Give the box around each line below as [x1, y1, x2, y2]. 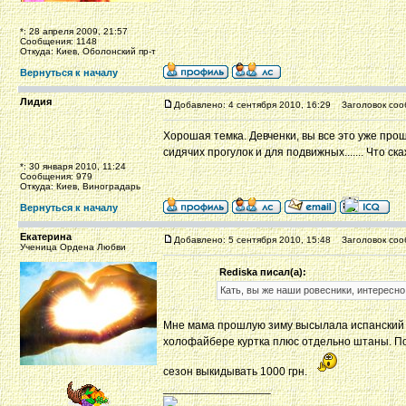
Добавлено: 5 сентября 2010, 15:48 [174, 235, 331, 245]
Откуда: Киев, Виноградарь [20, 181, 140, 191]
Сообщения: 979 [20, 171, 92, 181]
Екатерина [20, 231, 72, 242]
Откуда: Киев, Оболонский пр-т [20, 46, 156, 56]
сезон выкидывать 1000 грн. [163, 365, 310, 378]
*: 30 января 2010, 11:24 [20, 161, 126, 171]
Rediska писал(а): [218, 266, 306, 277]
